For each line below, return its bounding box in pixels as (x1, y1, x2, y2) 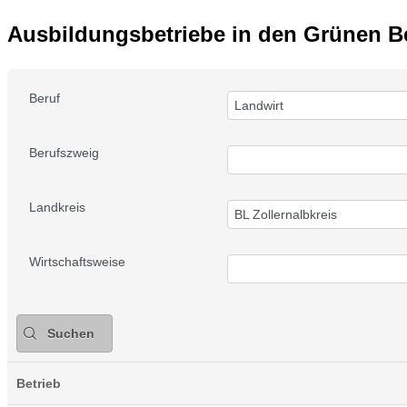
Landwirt (234, 98, 283, 113)
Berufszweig (29, 145, 99, 160)
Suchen (47, 326, 94, 341)
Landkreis (29, 200, 85, 214)
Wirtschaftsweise (29, 254, 125, 269)
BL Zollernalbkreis (234, 207, 337, 222)
